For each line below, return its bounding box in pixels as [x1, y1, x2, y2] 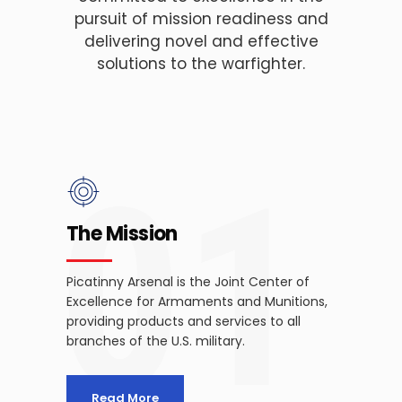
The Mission [66, 220, 178, 248]
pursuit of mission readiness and [74, 8, 328, 30]
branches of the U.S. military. [66, 332, 245, 350]
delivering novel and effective [83, 31, 319, 52]
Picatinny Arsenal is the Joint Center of [66, 273, 310, 291]
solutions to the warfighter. [97, 53, 305, 74]
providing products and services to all [66, 312, 301, 330]
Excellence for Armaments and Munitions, [66, 293, 328, 310]
